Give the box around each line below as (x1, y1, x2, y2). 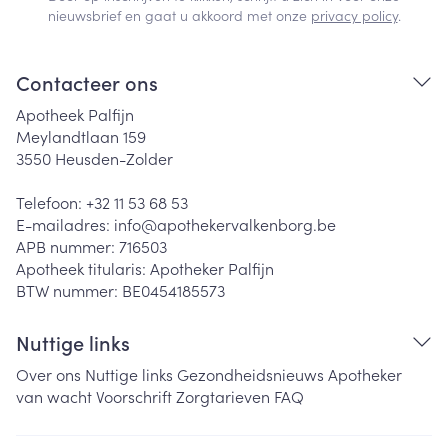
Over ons (16, 363, 81, 385)
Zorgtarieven (176, 385, 270, 407)
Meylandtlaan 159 (16, 125, 146, 147)
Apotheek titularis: (16, 257, 150, 279)
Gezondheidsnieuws (177, 363, 324, 385)
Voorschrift (96, 385, 172, 407)
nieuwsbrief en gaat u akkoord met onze (47, 5, 311, 25)
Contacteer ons (16, 68, 158, 96)
